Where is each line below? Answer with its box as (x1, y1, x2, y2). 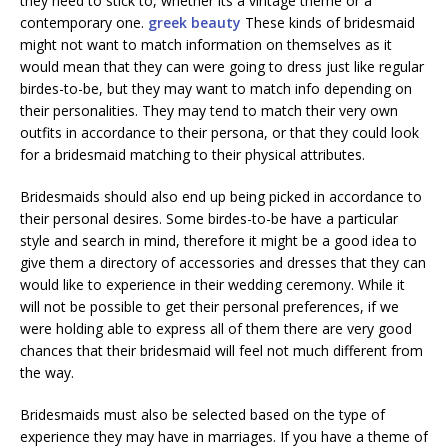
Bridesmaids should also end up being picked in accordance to (20, 186, 422, 206)
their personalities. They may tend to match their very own (20, 100, 398, 120)
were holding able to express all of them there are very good (20, 318, 412, 338)
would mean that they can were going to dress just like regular (20, 56, 424, 76)
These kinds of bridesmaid (241, 12, 415, 32)
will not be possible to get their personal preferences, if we (20, 296, 399, 316)
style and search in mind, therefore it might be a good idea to (20, 230, 417, 250)
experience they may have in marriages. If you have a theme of (20, 426, 428, 446)
